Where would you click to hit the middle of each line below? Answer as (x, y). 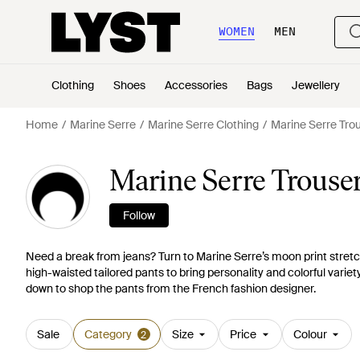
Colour (310, 334)
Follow (139, 215)
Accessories (196, 85)
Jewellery (316, 85)
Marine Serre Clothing (203, 125)
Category (108, 334)
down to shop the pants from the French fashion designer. (171, 288)
